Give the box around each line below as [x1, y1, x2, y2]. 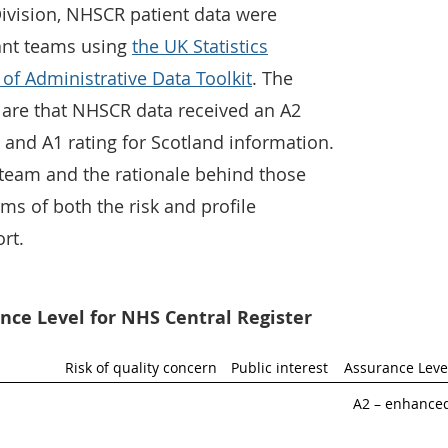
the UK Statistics [132, 34, 268, 58]
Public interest [231, 358, 328, 377]
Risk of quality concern [65, 358, 217, 377]
